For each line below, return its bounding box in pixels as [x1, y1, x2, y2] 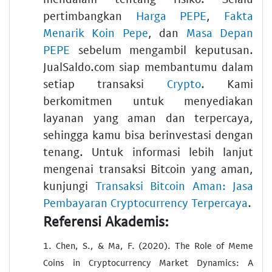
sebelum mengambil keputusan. [70, 42, 253, 57]
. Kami [200, 76, 254, 91]
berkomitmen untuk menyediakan [43, 93, 253, 108]
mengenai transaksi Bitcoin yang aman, [43, 161, 253, 176]
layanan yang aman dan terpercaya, [43, 110, 253, 125]
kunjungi [43, 178, 95, 193]
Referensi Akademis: [43, 212, 169, 230]
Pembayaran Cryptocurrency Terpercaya [43, 195, 248, 210]
